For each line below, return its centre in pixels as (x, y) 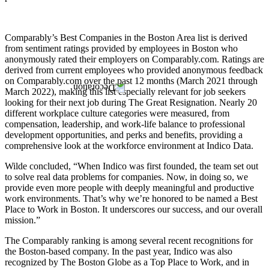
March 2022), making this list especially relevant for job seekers (125, 92)
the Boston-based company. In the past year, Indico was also (119, 252)
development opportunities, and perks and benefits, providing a (124, 135)
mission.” (23, 220)
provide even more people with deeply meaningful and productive (129, 188)
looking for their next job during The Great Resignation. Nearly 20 (131, 103)
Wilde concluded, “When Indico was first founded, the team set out (131, 166)
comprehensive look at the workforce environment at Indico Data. (129, 146)
